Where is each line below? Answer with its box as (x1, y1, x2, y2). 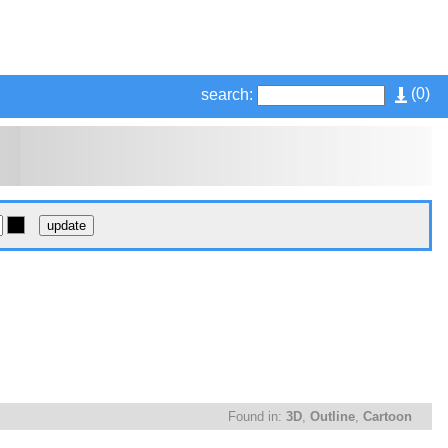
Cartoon (363, 409, 412, 425)
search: (201, 86, 253, 103)
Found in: (228, 409, 286, 425)
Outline (310, 409, 355, 425)
